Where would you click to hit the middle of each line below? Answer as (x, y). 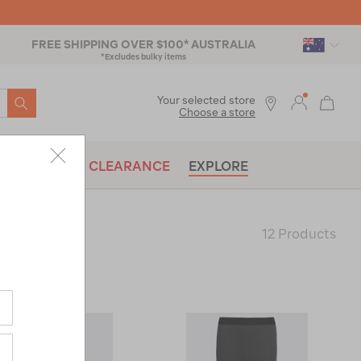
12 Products (299, 234)
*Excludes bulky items (143, 56)
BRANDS (42, 166)
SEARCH (40, 100)
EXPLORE (218, 166)
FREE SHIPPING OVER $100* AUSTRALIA (143, 44)
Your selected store (206, 100)
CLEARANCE (129, 166)
